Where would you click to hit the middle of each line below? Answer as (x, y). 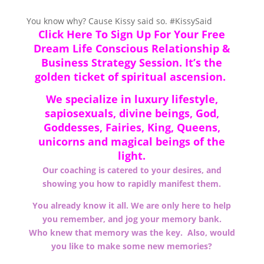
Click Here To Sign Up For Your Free (132, 34)
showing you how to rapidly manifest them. (132, 184)
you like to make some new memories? (132, 246)
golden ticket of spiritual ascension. (132, 77)
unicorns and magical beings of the (132, 142)
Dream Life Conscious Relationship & (132, 49)
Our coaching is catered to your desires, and (132, 170)
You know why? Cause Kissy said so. (98, 21)
